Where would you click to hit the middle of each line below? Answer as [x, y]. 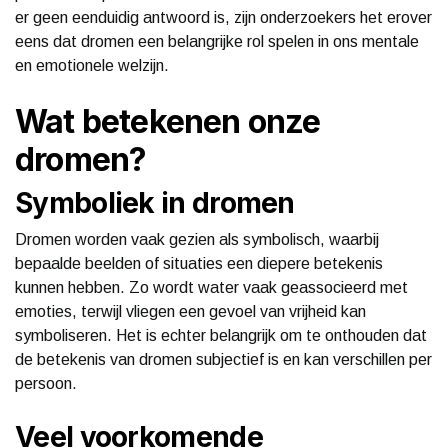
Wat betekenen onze [168, 121]
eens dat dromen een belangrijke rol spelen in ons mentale [217, 41]
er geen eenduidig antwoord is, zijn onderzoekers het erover [223, 17]
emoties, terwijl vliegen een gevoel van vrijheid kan [190, 311]
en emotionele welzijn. [92, 65]
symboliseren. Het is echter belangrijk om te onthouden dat [221, 335]
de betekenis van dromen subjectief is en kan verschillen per [223, 359]
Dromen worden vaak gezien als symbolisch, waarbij [197, 239]
